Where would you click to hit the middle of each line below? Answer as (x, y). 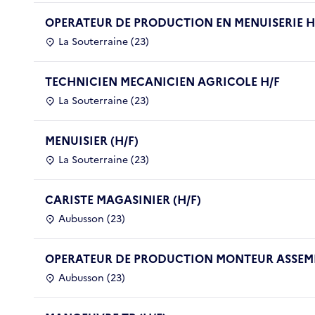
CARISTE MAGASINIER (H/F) (123, 199)
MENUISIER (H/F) (92, 140)
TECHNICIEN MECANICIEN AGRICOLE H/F (162, 81)
